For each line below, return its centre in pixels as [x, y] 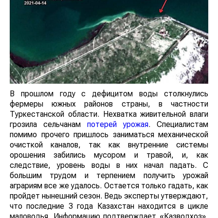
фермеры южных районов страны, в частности [109, 104]
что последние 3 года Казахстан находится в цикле [109, 206]
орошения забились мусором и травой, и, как [109, 155]
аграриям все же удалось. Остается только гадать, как [109, 186]
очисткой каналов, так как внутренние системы [109, 145]
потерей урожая [118, 125]
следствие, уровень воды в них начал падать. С [109, 165]
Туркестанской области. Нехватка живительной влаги [109, 114]
